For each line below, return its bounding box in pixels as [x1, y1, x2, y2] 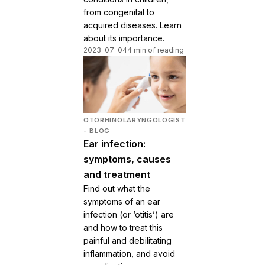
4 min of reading [127, 46, 184, 55]
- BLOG [83, 127, 111, 135]
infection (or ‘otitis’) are [83, 209, 174, 220]
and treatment [83, 169, 150, 181]
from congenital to [83, 7, 154, 18]
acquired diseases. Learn [83, 20, 182, 31]
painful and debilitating [83, 235, 172, 246]
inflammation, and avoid [83, 248, 175, 259]
